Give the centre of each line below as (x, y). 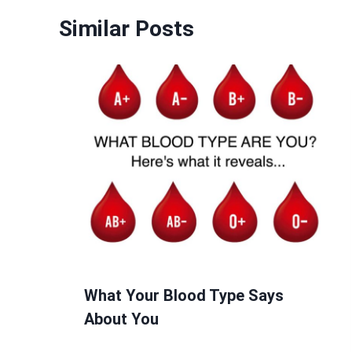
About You (121, 319)
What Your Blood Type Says (184, 295)
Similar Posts (126, 28)
